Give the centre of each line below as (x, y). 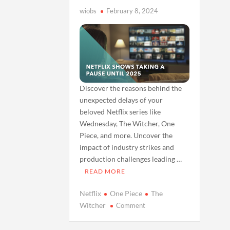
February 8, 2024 (132, 11)
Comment (131, 205)
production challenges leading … (131, 159)
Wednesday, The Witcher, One (127, 123)
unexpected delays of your (121, 100)
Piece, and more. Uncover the (126, 135)
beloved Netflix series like (120, 111)
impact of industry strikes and (127, 147)
